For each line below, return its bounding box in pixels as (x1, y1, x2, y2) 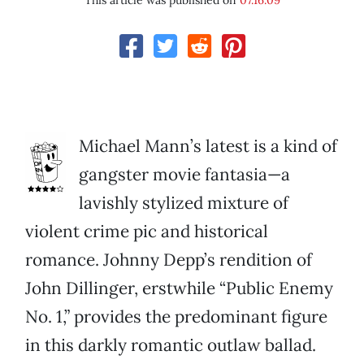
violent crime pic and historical (25, 220, 268, 243)
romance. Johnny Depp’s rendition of (25, 249, 312, 271)
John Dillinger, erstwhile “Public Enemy (25, 277, 333, 300)
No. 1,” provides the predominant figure (25, 305, 327, 328)
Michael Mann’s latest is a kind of (79, 135, 337, 158)
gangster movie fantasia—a (79, 163, 290, 186)
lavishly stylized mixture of (79, 192, 288, 214)
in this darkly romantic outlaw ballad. (25, 334, 316, 357)
